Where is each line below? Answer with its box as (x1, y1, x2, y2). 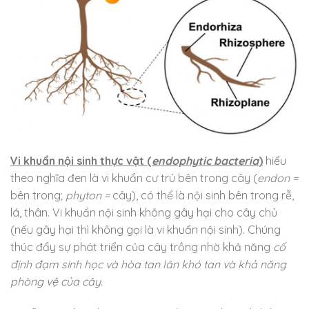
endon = (257, 170, 298, 185)
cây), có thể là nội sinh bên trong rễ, (112, 188, 294, 202)
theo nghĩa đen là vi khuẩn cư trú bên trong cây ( (10, 170, 257, 185)
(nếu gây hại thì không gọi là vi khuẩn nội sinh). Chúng (10, 222, 281, 237)
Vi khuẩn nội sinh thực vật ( (10, 153, 152, 168)
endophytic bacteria (152, 153, 259, 168)
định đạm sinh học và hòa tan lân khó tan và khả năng (10, 257, 286, 271)
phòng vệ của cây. (10, 274, 103, 288)
